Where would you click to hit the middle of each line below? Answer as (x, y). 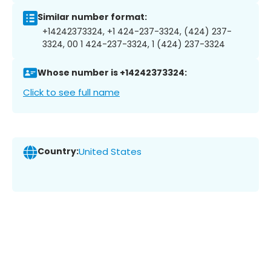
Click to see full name (71, 92)
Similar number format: (92, 17)
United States (110, 152)
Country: (58, 152)
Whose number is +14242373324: (112, 73)
